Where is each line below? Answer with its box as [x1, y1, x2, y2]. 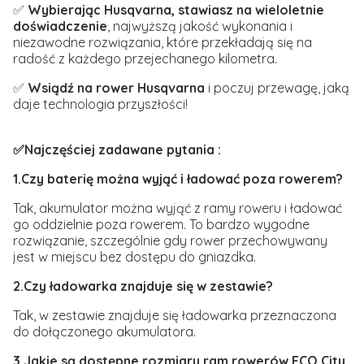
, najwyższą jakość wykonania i [107, 18, 292, 35]
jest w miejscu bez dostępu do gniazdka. [13, 249, 256, 266]
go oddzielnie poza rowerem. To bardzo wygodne [13, 216, 310, 233]
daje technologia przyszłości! [13, 96, 188, 113]
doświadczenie [13, 18, 107, 35]
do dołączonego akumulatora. [13, 323, 196, 340]
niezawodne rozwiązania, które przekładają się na [13, 34, 312, 51]
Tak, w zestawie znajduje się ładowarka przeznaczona [13, 307, 336, 324]
